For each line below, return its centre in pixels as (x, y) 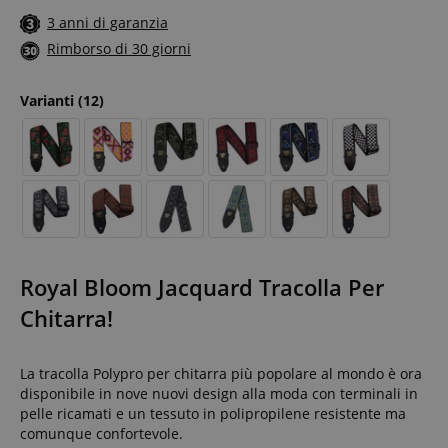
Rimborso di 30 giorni (119, 49)
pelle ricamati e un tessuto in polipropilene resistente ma (213, 413)
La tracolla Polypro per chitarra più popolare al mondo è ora (221, 373)
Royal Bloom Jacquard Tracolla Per (202, 287)
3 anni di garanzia (107, 23)
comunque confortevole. (101, 433)
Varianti (49, 100)
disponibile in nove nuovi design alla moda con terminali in (219, 393)
